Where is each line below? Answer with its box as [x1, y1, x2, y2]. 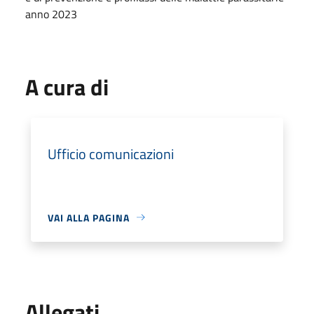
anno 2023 [25, 5, 77, 22]
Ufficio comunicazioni [48, 142, 174, 165]
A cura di [25, 69, 109, 104]
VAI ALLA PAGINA [48, 210, 130, 225]
